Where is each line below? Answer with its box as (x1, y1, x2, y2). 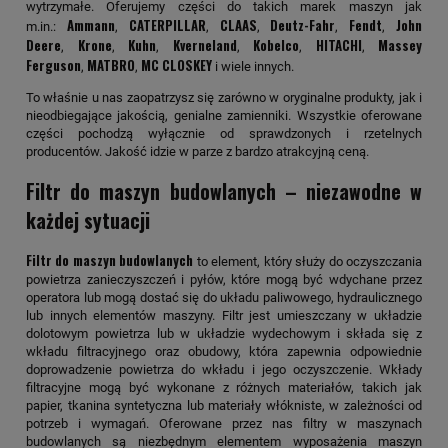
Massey (378, 35, 422, 56)
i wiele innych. (212, 59, 294, 75)
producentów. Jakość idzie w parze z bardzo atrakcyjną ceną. (26, 144, 369, 160)
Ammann (66, 15, 115, 36)
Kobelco (253, 35, 299, 56)
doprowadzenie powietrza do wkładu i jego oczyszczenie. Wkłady (26, 362, 422, 378)
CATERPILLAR (128, 15, 206, 36)
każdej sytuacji (26, 206, 150, 236)
